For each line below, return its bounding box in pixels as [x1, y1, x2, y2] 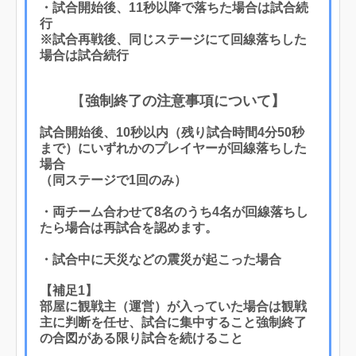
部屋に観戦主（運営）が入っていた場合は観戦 [40, 299, 307, 313]
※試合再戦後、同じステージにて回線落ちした [40, 32, 307, 46]
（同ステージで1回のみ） [40, 172, 187, 187]
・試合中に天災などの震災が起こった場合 [40, 252, 281, 266]
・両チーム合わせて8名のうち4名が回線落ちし [40, 204, 308, 219]
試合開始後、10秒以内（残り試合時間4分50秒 [40, 125, 304, 139]
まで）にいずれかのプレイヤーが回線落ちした [40, 141, 307, 155]
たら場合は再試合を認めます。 [40, 220, 218, 234]
